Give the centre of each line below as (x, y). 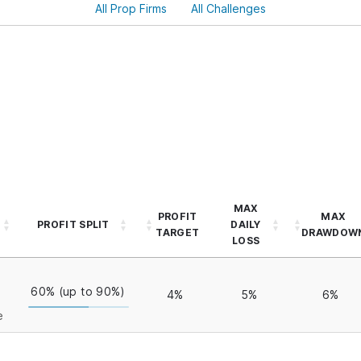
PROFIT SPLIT (73, 224)
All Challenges (228, 8)
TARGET (178, 232)
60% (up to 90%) (78, 291)
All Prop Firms (131, 8)
